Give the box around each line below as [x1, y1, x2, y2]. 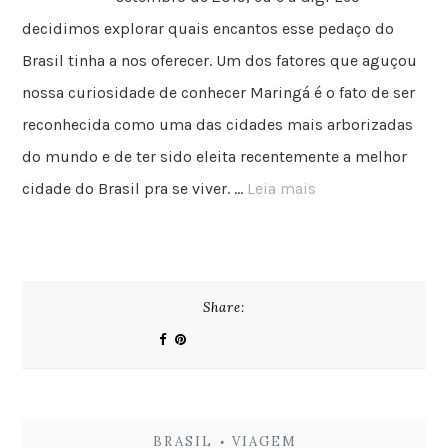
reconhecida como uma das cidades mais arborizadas [22, 114, 414, 134]
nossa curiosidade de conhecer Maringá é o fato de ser [22, 82, 416, 102]
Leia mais [247, 178, 317, 198]
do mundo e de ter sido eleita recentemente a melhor [22, 146, 408, 166]
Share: [203, 298, 245, 316]
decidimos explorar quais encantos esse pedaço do [22, 18, 395, 38]
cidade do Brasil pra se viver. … [22, 178, 248, 198]
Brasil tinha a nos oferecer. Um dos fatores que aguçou [22, 50, 418, 70]
